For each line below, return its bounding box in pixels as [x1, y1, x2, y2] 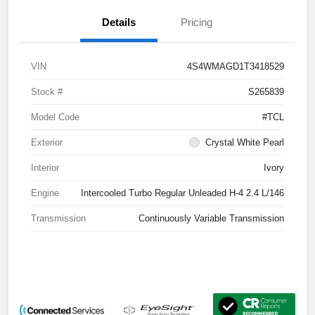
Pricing [180, 15, 212, 28]
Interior [31, 162, 59, 173]
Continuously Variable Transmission [139, 212, 284, 224]
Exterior [31, 136, 63, 148]
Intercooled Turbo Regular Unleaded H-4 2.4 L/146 [81, 187, 284, 198]
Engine [31, 187, 59, 198]
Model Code [31, 111, 79, 122]
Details [102, 15, 136, 28]
